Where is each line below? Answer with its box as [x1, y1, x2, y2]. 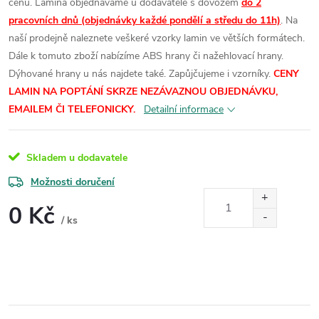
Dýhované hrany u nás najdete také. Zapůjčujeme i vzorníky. [9, 66, 271, 80]
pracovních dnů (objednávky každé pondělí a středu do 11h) [9, 13, 281, 27]
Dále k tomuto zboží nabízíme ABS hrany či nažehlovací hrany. [9, 48, 283, 63]
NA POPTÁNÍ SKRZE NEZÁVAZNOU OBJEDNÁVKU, [43, 84, 278, 98]
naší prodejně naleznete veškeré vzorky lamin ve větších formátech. [9, 31, 305, 45]
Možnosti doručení [31, 174, 115, 189]
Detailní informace [144, 102, 224, 116]
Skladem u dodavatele [23, 150, 127, 164]
